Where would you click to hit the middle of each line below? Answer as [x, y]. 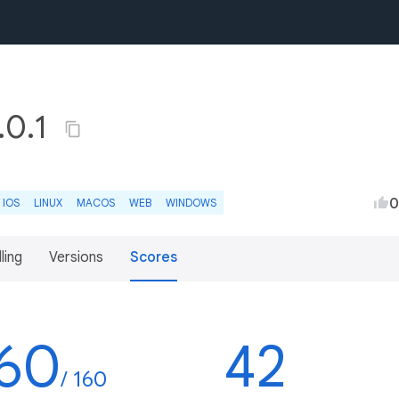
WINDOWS [191, 203]
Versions [76, 257]
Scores [154, 257]
